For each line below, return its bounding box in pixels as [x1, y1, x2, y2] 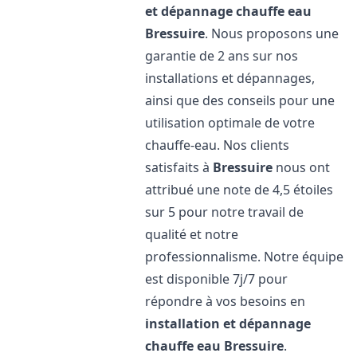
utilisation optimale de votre [145, 114, 316, 131]
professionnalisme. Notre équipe [145, 248, 344, 265]
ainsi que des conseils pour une [145, 92, 335, 109]
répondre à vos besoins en [145, 292, 306, 310]
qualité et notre [145, 226, 239, 243]
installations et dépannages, [145, 69, 316, 87]
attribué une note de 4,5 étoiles [145, 181, 334, 198]
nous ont [273, 159, 331, 176]
